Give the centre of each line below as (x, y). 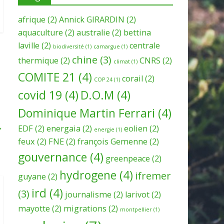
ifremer (153, 175)
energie (104, 129)
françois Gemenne (112, 141)
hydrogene (88, 175)
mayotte (34, 208)
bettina (137, 32)
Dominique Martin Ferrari (86, 113)
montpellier (136, 209)
